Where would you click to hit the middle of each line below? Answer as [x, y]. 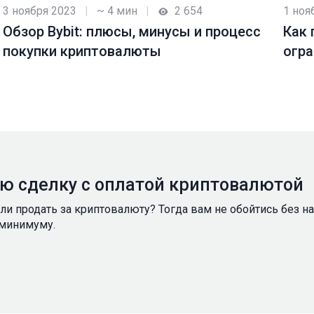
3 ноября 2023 [40, 11]
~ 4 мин [117, 11]
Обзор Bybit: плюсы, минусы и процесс [132, 32]
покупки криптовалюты [82, 51]
